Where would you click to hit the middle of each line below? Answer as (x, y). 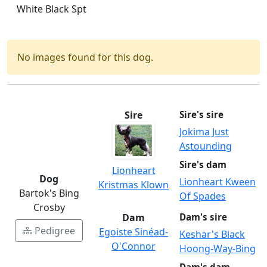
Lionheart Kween (218, 182)
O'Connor (133, 246)
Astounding (206, 146)
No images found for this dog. (85, 58)
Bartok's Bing (49, 193)
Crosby (49, 208)
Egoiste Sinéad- (133, 232)
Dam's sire (203, 217)
